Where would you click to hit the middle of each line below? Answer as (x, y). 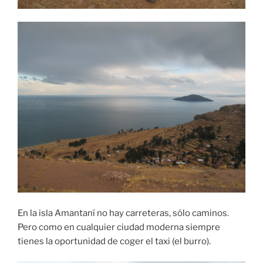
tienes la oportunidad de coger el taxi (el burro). (114, 241)
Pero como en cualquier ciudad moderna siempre (119, 227)
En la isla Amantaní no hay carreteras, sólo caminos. (123, 213)
